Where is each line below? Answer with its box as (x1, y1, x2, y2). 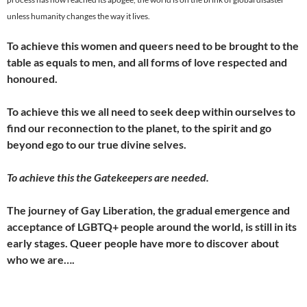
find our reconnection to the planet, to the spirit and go (7, 121, 271, 135)
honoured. (7, 72, 58, 86)
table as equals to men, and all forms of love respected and (7, 56, 287, 69)
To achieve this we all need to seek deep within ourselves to (7, 105, 295, 119)
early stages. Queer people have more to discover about (7, 236, 279, 250)
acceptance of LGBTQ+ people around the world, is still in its (7, 220, 297, 234)
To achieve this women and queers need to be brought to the (7, 39, 299, 53)
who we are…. (7, 253, 75, 267)
